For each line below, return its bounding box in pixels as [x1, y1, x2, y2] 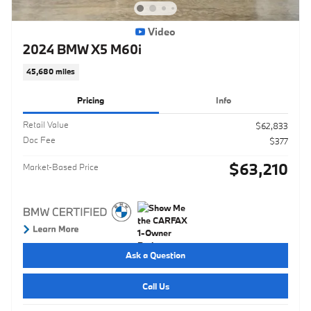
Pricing [77, 94, 105, 106]
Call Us [142, 280, 169, 292]
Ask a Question [126, 249, 185, 261]
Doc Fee [23, 133, 56, 145]
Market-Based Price [23, 160, 99, 172]
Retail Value [23, 118, 69, 130]
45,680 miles [26, 67, 76, 77]
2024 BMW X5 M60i [23, 41, 142, 58]
